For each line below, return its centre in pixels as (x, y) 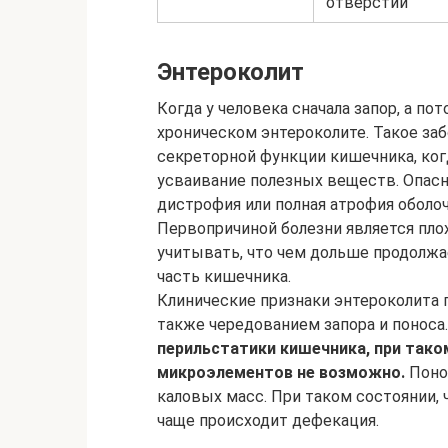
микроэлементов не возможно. (281, 373)
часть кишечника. (224, 277)
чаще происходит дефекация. (268, 421)
